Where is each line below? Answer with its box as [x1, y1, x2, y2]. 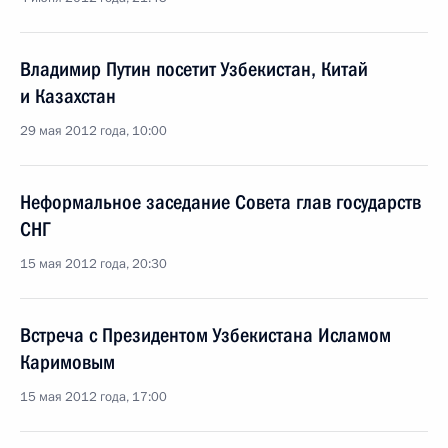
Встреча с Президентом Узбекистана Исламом [20, 323, 391, 347]
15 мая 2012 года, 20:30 [20, 255, 167, 273]
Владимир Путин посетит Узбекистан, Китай [20, 57, 368, 81]
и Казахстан [20, 84, 116, 108]
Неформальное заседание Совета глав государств [20, 190, 421, 214]
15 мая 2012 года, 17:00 [20, 388, 167, 406]
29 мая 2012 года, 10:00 [20, 122, 167, 140]
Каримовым [20, 350, 115, 374]
